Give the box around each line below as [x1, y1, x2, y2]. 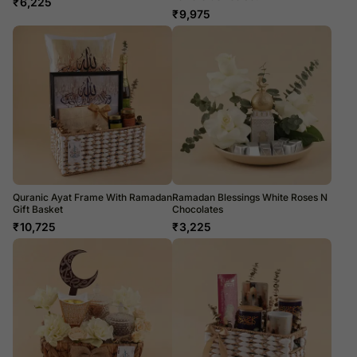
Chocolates [172, 202, 223, 215]
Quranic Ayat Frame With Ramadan [13, 190, 172, 203]
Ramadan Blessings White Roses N [172, 190, 328, 203]
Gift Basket [13, 202, 63, 215]
